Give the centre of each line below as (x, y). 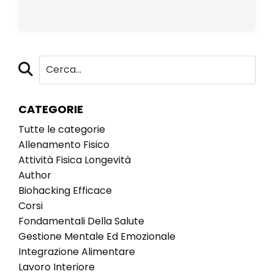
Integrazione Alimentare (77, 251)
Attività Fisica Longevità (75, 160)
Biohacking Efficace (65, 190)
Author (35, 175)
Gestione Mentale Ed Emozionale (97, 236)
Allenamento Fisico (64, 144)
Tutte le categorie (62, 129)
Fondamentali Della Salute (81, 221)
